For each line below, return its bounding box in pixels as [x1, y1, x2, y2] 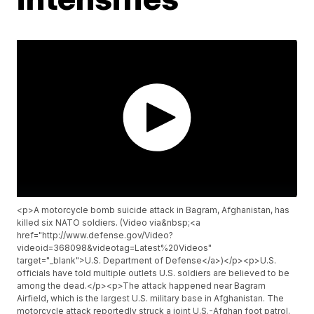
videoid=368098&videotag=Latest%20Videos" [17, 243, 212, 254]
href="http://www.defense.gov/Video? [17, 230, 174, 241]
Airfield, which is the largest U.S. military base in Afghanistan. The [17, 293, 285, 304]
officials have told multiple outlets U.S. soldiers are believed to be [17, 268, 290, 279]
